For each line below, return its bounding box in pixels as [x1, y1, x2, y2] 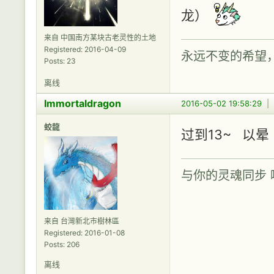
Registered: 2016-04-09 [44, 45, 126, 54]
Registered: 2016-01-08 [44, 228, 125, 237]
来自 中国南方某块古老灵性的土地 [44, 33, 156, 43]
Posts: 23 [44, 56, 76, 66]
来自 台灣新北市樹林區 [44, 216, 119, 226]
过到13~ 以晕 [181, 126, 273, 143]
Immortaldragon [44, 97, 121, 109]
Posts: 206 [44, 239, 80, 249]
